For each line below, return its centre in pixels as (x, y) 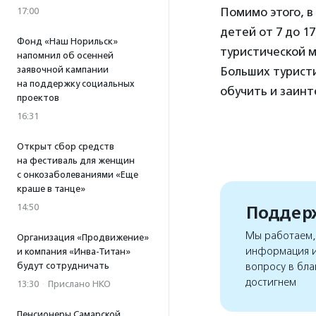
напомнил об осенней (65, 55)
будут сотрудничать (63, 266)
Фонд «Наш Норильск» (67, 41)
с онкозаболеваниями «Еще (78, 175)
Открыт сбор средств (66, 146)
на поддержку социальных (76, 84)
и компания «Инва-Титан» (74, 251)
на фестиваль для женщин (76, 160)
